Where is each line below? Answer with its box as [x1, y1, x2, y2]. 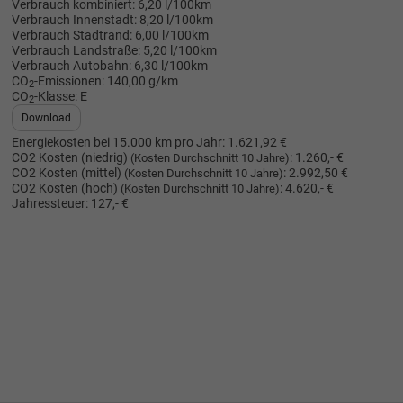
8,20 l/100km [139, 12, 213, 28]
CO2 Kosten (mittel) [11, 165, 124, 181]
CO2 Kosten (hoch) [11, 180, 121, 196]
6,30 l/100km [133, 58, 208, 74]
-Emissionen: [33, 73, 104, 89]
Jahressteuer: [11, 195, 88, 211]
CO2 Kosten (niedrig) [11, 149, 130, 166]
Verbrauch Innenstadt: [11, 12, 137, 28]
